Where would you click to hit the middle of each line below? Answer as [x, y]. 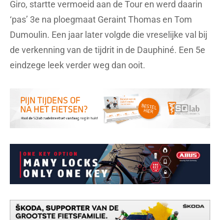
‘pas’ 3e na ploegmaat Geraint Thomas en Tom [101, 19]
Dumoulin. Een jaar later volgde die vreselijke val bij [109, 34]
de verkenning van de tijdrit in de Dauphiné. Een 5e [108, 50]
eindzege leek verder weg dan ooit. [78, 65]
